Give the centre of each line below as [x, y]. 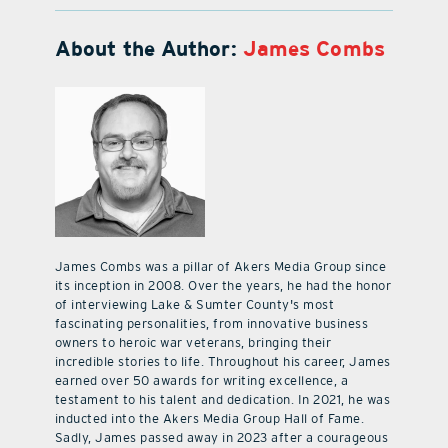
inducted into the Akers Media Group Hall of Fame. [209, 419]
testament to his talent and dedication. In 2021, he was [222, 400]
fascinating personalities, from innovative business [211, 324]
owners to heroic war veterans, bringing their [193, 343]
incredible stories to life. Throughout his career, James [222, 362]
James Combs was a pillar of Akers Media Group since [220, 267]
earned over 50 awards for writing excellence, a [201, 381]
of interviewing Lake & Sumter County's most [194, 305]
